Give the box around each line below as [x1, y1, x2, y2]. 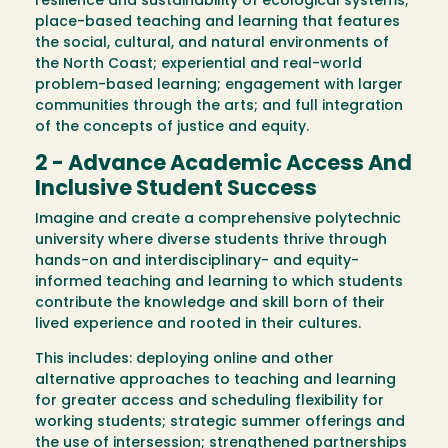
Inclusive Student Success [35, 179, 317, 201]
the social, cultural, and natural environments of [35, 36, 389, 52]
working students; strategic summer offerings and [35, 415, 405, 431]
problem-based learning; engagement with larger [35, 78, 403, 94]
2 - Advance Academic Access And [35, 154, 412, 176]
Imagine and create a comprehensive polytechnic [35, 212, 401, 228]
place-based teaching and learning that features [35, 15, 400, 31]
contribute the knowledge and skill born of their [35, 296, 385, 312]
